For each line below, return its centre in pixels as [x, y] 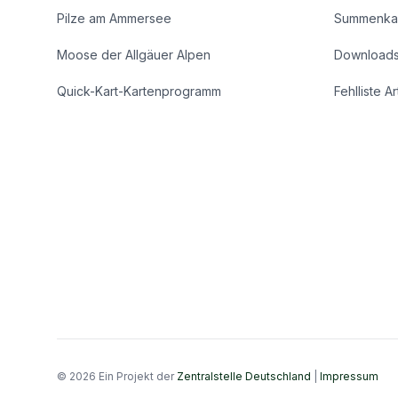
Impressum [349, 376]
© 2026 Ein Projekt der [117, 376]
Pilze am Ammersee [114, 18]
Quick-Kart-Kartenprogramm [139, 91]
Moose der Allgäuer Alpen [134, 55]
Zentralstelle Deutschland [244, 376]
